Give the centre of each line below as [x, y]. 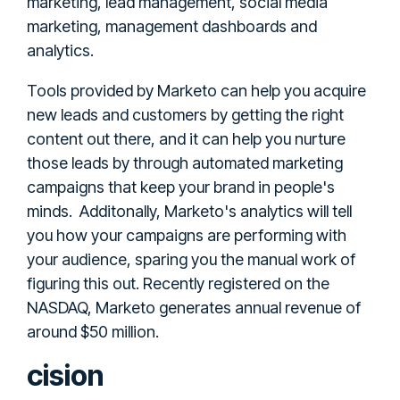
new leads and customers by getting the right [185, 114]
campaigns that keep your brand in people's [181, 187]
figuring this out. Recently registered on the [178, 283]
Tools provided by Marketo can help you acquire [196, 90]
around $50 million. [93, 331]
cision [65, 375]
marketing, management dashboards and [172, 26]
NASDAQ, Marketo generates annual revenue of [194, 307]
